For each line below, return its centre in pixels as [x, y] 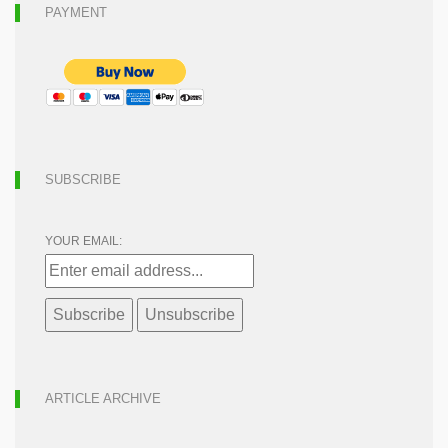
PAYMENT [76, 12]
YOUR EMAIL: [83, 240]
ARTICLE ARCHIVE [103, 398]
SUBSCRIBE [83, 179]
